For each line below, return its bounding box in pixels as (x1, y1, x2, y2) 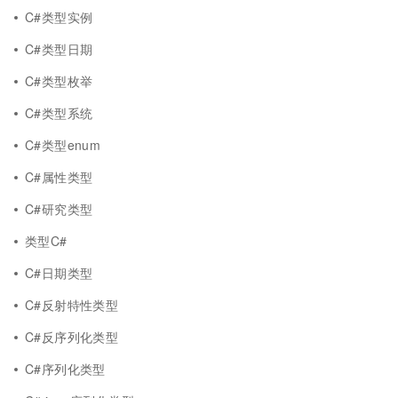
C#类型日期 (25, 40, 93, 58)
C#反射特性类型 (25, 296, 119, 314)
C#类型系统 (25, 104, 93, 122)
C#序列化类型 (25, 360, 106, 378)
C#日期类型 (25, 264, 93, 282)
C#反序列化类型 (25, 328, 119, 346)
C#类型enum (25, 136, 101, 154)
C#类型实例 (25, 8, 93, 26)
